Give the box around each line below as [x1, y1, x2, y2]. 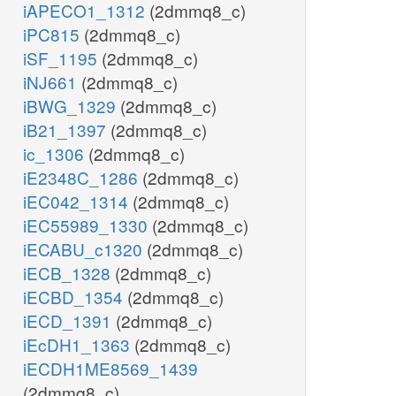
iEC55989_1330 [23, 213, 152, 238]
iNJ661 [23, 70, 81, 95]
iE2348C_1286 [23, 165, 142, 190]
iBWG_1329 [23, 94, 120, 118]
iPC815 [23, 22, 84, 47]
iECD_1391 [23, 308, 116, 333]
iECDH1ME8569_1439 [23, 356, 198, 381]
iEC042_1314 [23, 189, 133, 214]
